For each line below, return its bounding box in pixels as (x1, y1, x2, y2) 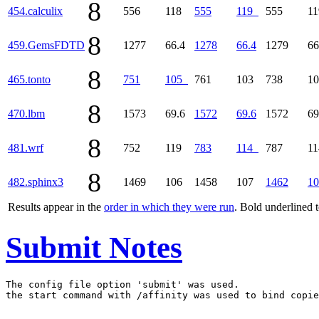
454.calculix (8, 4, 63, 17)
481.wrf (8, 141, 43, 154)
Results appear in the (8, 200, 104, 213)
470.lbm (8, 107, 45, 120)
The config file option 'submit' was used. (6, 278, 239, 290)
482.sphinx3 (8, 175, 63, 188)
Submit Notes (6, 230, 182, 264)
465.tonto (8, 73, 51, 85)
